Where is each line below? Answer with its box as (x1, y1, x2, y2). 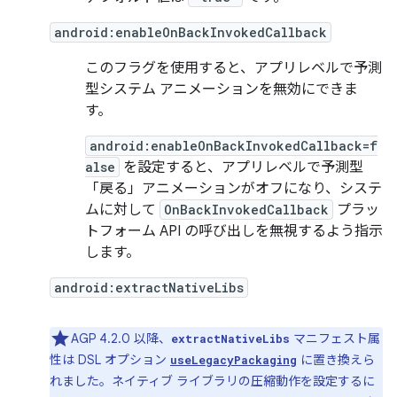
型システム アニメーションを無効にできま (85, 81, 358, 98)
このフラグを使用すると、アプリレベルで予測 (85, 59, 382, 77)
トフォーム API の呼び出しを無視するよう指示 (85, 222, 383, 240)
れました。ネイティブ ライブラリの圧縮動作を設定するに (50, 373, 375, 389)
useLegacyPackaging (170, 353, 297, 367)
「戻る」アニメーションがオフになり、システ (85, 180, 382, 198)
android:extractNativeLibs (54, 279, 244, 296)
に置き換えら (297, 352, 375, 368)
